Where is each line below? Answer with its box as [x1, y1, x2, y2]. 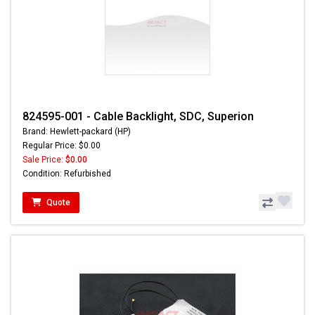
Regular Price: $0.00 [22, 141, 101, 151]
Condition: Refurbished [22, 169, 111, 179]
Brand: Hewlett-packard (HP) [22, 127, 131, 137]
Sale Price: [22, 155, 65, 165]
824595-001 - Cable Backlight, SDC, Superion [22, 110, 254, 124]
